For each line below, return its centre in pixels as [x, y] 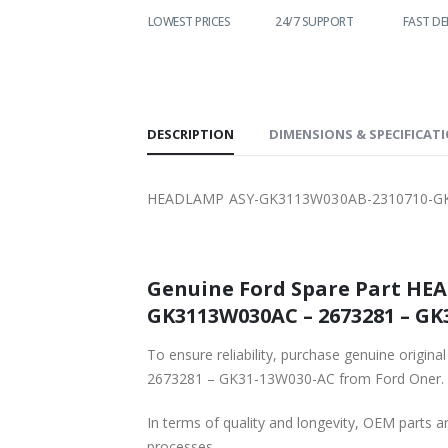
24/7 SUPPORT [294, 21]
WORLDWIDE [59, 21]
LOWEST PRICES [169, 21]
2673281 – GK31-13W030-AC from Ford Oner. [295, 378]
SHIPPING [59, 39]
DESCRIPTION [190, 133]
